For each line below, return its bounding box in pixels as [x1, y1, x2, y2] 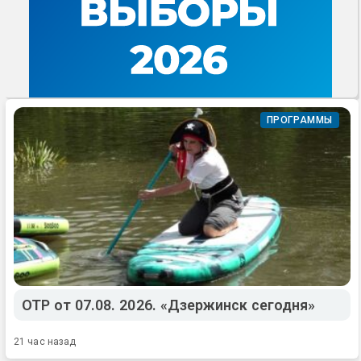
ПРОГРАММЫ [266, 114, 333, 126]
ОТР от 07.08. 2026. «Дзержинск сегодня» [22, 296, 316, 313]
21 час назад [14, 335, 77, 347]
